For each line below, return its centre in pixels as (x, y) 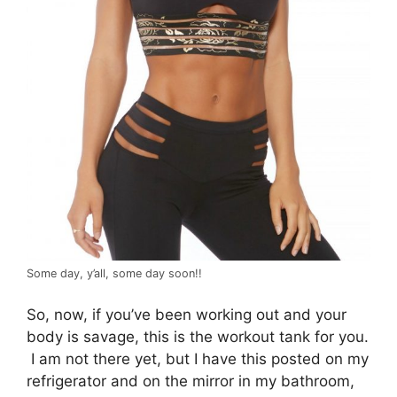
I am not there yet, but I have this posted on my (198, 359)
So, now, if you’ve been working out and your (187, 315)
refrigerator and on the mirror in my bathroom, (191, 381)
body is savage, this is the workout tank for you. (198, 337)
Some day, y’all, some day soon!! (114, 273)
